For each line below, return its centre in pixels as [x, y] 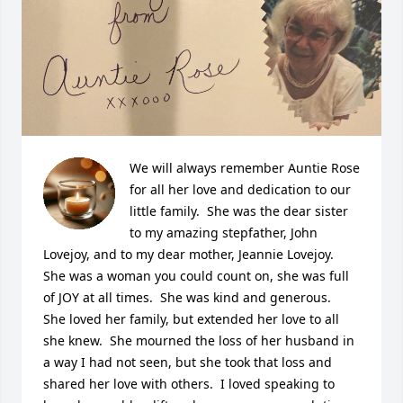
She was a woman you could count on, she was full [196, 276]
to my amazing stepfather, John [224, 233]
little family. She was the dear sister [239, 211]
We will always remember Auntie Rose [245, 168]
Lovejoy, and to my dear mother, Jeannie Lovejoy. [188, 254]
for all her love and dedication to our [240, 189]
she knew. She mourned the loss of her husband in [199, 340]
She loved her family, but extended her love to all [191, 319]
